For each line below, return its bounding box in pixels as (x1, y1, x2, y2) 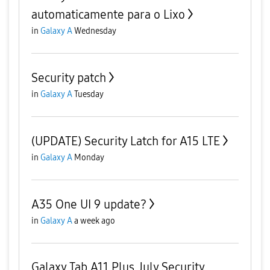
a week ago (74, 216, 115, 226)
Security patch (31, 71, 106, 85)
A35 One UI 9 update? (31, 197, 146, 212)
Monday (74, 152, 104, 163)
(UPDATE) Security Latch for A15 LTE (31, 134, 220, 148)
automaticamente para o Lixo (31, 7, 185, 22)
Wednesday (74, 26, 116, 36)
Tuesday (74, 89, 104, 99)
